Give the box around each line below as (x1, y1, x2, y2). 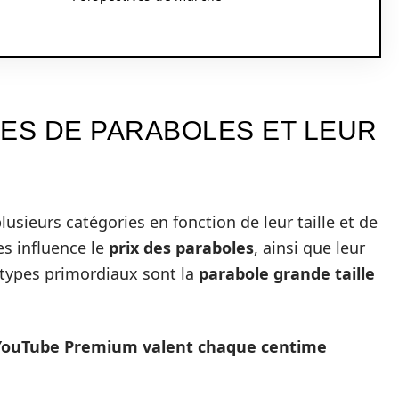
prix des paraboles (109, 237, 254, 258)
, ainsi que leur (254, 237, 365, 258)
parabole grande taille (199, 263, 375, 284)
